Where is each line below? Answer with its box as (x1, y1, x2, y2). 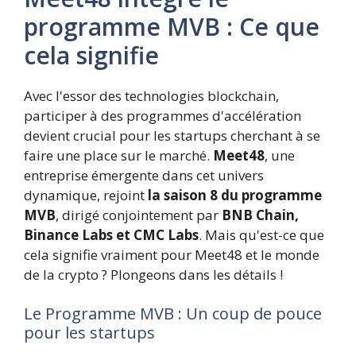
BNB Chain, (222, 205, 299, 224)
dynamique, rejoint (24, 185, 148, 204)
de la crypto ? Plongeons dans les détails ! (24, 265, 283, 284)
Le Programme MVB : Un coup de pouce (24, 303, 322, 324)
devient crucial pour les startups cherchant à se (24, 126, 320, 145)
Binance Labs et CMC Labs (24, 225, 199, 244)
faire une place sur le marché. (24, 145, 213, 164)
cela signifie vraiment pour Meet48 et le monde (24, 245, 319, 264)
